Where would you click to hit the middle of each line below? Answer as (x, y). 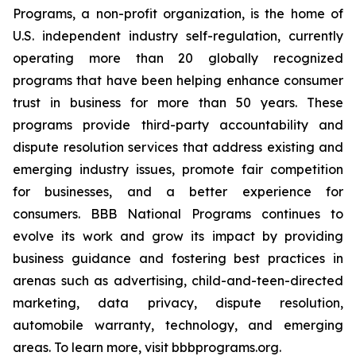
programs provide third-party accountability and (178, 125)
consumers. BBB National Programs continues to (178, 214)
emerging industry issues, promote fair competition (178, 169)
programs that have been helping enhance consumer (178, 80)
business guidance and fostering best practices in (178, 258)
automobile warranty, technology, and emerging (178, 325)
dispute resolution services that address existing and (178, 147)
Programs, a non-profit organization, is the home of (178, 14)
